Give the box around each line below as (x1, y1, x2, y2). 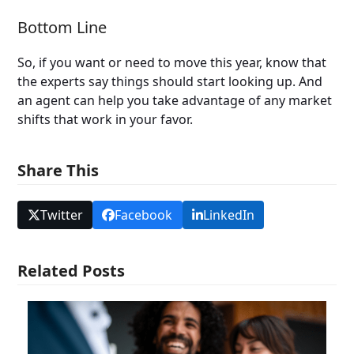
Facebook (115, 206, 173, 224)
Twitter (40, 206, 83, 224)
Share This (17, 159, 100, 181)
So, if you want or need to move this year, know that (17, 53, 327, 71)
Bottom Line (17, 16, 107, 38)
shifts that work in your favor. (17, 110, 194, 128)
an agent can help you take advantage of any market (17, 91, 333, 109)
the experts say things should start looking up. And (17, 72, 323, 90)
